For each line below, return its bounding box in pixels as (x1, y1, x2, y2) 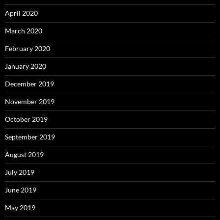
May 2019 (5, 203, 35, 212)
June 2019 (5, 185, 36, 194)
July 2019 (5, 167, 34, 176)
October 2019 (5, 114, 48, 123)
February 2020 (5, 44, 50, 53)
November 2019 (5, 97, 55, 106)
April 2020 (5, 8, 38, 17)
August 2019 (5, 150, 44, 159)
